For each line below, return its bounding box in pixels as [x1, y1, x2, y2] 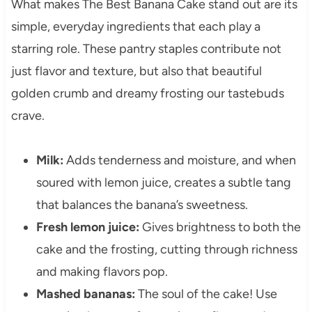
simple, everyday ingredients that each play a [10, 18, 260, 34]
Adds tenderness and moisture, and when [63, 152, 296, 168]
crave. [10, 107, 45, 123]
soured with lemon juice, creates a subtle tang [36, 174, 291, 190]
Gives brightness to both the [139, 219, 301, 235]
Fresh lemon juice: [36, 219, 139, 235]
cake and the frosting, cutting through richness [36, 241, 297, 257]
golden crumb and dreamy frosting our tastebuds [10, 85, 284, 101]
